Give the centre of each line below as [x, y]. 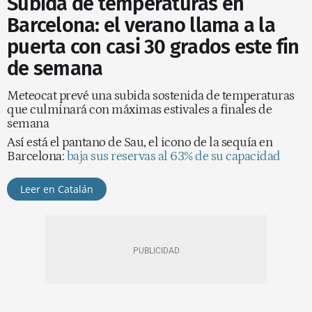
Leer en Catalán [57, 189]
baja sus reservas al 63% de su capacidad [173, 156]
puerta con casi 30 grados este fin [153, 47]
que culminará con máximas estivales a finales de [139, 110]
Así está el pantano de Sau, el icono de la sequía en [140, 142]
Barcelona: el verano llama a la [141, 25]
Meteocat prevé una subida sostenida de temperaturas [151, 96]
